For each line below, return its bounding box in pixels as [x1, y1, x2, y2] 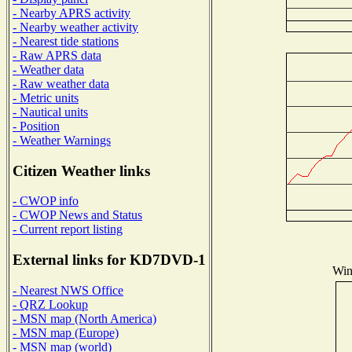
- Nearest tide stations [13, 34, 119, 48]
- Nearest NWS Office [13, 283, 123, 297]
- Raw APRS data [13, 48, 101, 62]
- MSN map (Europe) [13, 325, 119, 339]
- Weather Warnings [13, 133, 111, 147]
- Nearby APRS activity [13, 5, 130, 20]
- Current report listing [13, 222, 123, 236]
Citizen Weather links [13, 162, 150, 179]
